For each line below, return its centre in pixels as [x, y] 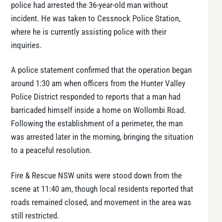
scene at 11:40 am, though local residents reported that [102, 189]
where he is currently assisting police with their [89, 32]
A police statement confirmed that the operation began [101, 70]
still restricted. [35, 216]
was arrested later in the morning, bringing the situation [102, 137]
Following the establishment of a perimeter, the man [97, 124]
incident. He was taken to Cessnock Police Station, [96, 18]
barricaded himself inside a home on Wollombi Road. [98, 111]
